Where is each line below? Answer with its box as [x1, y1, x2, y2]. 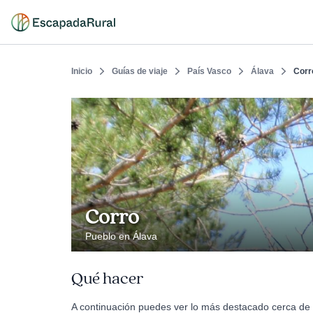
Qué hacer [71, 268, 143, 289]
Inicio [71, 66, 92, 76]
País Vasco [187, 66, 231, 76]
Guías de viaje [112, 66, 168, 76]
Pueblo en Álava [85, 231, 157, 242]
